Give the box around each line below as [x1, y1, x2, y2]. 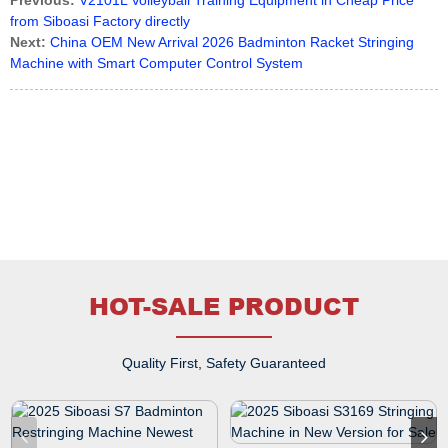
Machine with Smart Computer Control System [10, 55, 303, 72]
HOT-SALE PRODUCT [89, 289, 359, 323]
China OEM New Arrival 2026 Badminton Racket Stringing [50, 34, 414, 51]
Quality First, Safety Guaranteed [122, 355, 326, 372]
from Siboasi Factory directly [10, 13, 190, 30]
